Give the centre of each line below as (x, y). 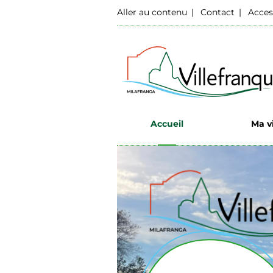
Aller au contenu (152, 12)
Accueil (167, 123)
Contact (218, 12)
